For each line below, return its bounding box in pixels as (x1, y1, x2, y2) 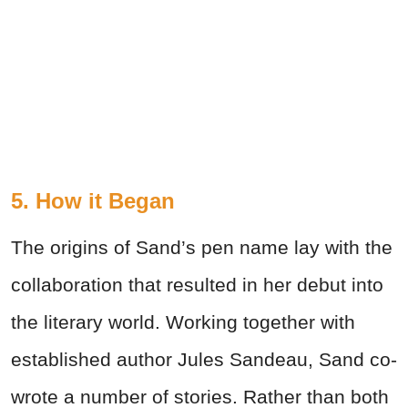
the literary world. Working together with (11, 311, 355, 333)
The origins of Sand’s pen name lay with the (11, 237, 393, 259)
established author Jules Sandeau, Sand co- (11, 349, 397, 371)
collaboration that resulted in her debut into (11, 274, 383, 296)
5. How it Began (11, 189, 175, 214)
